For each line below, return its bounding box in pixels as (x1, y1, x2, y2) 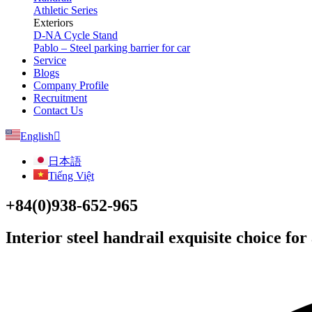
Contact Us (33, 104, 83, 116)
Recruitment (33, 91, 87, 104)
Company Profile (33, 79, 109, 91)
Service (33, 54, 66, 66)
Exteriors (33, 16, 73, 29)
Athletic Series (33, 3, 97, 16)
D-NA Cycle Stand (33, 29, 118, 41)
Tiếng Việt (48, 169, 94, 182)
